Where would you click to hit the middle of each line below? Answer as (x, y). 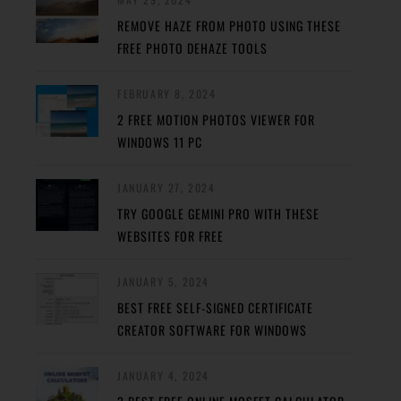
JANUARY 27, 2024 (166, 188)
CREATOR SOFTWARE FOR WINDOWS (212, 330)
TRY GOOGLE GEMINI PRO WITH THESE (218, 213)
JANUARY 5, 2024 (163, 282)
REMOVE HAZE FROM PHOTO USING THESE (229, 26)
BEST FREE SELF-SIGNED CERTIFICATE (215, 307)
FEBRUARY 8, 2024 (167, 94)
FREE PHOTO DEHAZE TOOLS (192, 48)
